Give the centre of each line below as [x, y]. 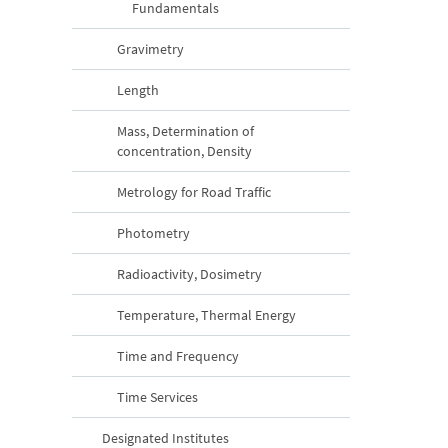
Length [138, 89]
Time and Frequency [178, 355]
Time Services [157, 396]
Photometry [153, 232]
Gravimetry [150, 48]
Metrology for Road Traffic [194, 191]
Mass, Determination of [185, 130]
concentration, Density [184, 150]
